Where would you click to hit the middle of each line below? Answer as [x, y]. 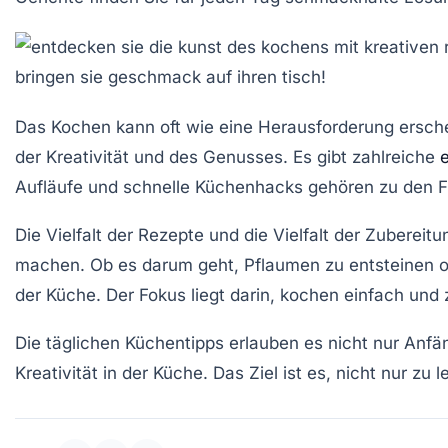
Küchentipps [174, 343]
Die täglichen [70, 343]
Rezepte [171, 235]
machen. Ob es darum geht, [129, 265]
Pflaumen [282, 265]
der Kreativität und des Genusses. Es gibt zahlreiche [227, 157]
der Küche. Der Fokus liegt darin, [147, 295]
